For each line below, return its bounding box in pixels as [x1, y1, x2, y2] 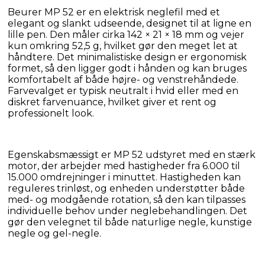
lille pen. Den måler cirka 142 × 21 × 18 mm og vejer [8, 28, 244, 40]
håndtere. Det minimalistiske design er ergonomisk [8, 51, 247, 63]
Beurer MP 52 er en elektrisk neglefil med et [8, 6, 220, 18]
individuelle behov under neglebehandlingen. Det [8, 205, 247, 216]
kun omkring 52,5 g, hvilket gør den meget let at [8, 40, 238, 51]
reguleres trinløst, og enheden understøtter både [8, 182, 245, 194]
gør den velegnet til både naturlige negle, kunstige [8, 216, 252, 228]
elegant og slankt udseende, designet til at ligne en [8, 17, 251, 29]
